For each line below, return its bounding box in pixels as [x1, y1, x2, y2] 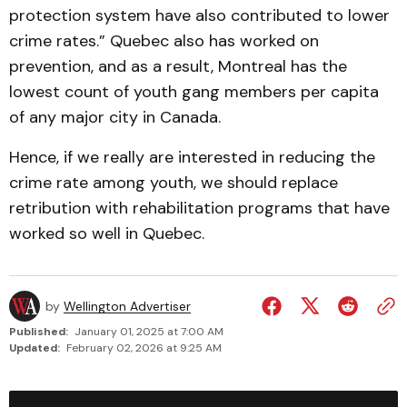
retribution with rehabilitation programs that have [9, 197, 390, 219]
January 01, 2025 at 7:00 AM [74, 324, 223, 339]
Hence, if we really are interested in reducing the [9, 146, 375, 168]
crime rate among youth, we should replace [9, 172, 338, 194]
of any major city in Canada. [9, 106, 221, 128]
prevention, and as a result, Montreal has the [9, 55, 347, 77]
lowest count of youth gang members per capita [9, 81, 379, 103]
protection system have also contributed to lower [9, 5, 390, 26]
